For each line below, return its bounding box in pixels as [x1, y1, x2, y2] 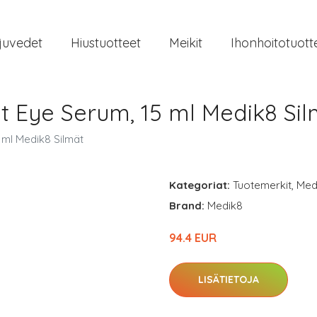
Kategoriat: [169, 178, 230, 192]
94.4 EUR [169, 231, 217, 245]
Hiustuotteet [71, 34, 141, 51]
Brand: [169, 199, 207, 212]
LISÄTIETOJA [198, 273, 259, 286]
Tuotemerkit [233, 178, 292, 192]
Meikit [169, 34, 202, 51]
